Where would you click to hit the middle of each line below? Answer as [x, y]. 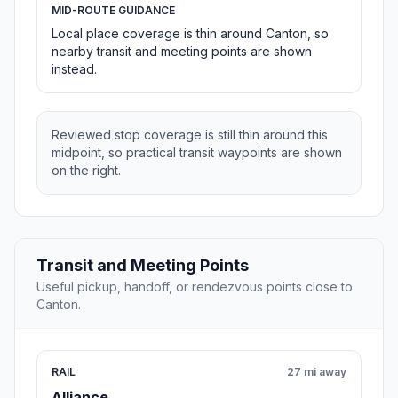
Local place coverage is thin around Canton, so [190, 34]
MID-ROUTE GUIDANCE [113, 11]
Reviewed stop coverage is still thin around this [190, 135]
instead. [74, 69]
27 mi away [317, 372]
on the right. [86, 171]
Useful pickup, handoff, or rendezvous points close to [195, 287]
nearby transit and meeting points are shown [182, 52]
